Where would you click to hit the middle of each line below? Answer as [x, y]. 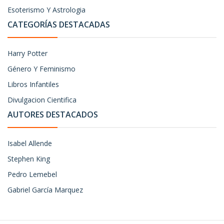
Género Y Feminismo [41, 69]
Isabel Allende [30, 143]
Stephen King [29, 159]
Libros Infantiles [33, 84]
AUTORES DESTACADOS [53, 114]
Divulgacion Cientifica [42, 100]
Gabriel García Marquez [45, 190]
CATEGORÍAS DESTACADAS [59, 24]
